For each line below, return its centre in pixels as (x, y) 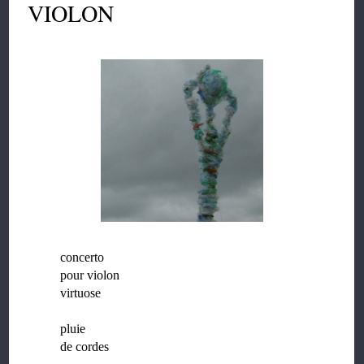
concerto (82, 258)
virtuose (81, 293)
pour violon (90, 275)
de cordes (85, 347)
